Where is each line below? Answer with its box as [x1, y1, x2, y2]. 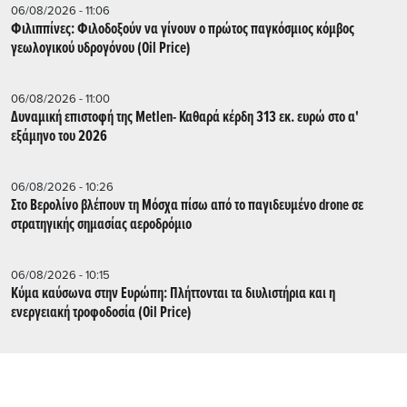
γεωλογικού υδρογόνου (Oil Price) [11, 37, 191, 59]
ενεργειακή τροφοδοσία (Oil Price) [11, 302, 192, 323]
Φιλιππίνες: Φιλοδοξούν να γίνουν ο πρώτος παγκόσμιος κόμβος [11, 18, 354, 40]
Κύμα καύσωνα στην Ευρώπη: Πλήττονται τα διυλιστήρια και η [11, 283, 335, 304]
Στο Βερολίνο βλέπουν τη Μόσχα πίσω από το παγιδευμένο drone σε [11, 194, 363, 216]
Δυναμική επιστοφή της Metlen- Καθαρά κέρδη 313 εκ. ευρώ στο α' [11, 106, 359, 128]
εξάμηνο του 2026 [11, 125, 107, 147]
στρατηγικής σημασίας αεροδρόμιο [11, 213, 192, 235]
